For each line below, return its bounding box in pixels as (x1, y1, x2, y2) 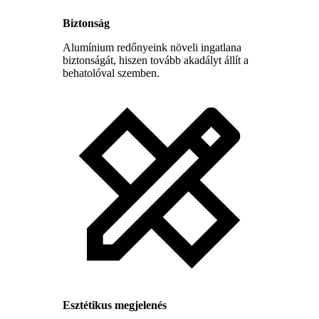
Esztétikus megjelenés (63, 299, 167, 312)
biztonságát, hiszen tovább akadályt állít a (63, 54, 249, 67)
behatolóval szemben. (63, 67, 159, 80)
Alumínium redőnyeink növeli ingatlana (63, 41, 241, 54)
